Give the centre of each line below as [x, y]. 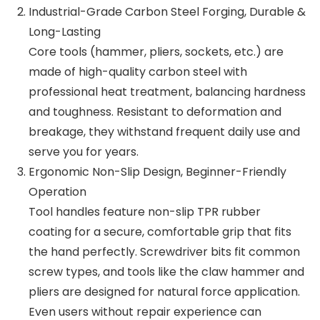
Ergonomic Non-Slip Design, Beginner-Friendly [157, 171]
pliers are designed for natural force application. [164, 291]
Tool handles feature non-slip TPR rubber [145, 211]
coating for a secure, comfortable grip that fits [160, 231]
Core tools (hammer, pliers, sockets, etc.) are [156, 51]
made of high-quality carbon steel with [138, 71]
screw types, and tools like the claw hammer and [166, 271]
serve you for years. [84, 151]
